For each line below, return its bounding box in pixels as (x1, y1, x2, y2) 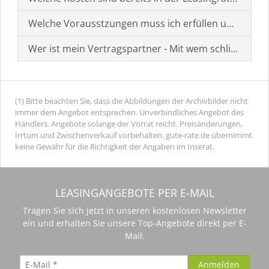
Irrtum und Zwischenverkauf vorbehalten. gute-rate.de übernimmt (15, 130, 252, 141)
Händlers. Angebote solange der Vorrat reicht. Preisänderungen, (15, 118, 243, 129)
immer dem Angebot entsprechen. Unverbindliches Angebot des (15, 107, 244, 118)
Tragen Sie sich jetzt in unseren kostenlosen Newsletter (22, 205, 247, 216)
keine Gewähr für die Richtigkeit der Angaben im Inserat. (15, 141, 214, 152)
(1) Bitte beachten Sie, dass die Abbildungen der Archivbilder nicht (15, 95, 248, 106)
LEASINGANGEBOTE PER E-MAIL (55, 186, 214, 200)
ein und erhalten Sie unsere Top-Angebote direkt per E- (22, 217, 247, 229)
